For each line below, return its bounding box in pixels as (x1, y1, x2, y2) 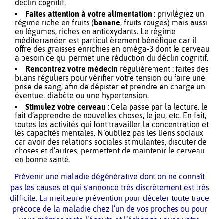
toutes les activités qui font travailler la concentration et (15, 119, 209, 129)
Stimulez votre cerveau (25, 102, 108, 111)
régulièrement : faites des (120, 64, 209, 73)
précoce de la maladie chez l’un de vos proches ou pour (12, 204, 207, 213)
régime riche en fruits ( (15, 18, 94, 27)
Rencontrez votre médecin (25, 64, 120, 73)
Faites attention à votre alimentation (25, 9, 152, 18)
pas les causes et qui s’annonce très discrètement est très (10, 182, 209, 192)
